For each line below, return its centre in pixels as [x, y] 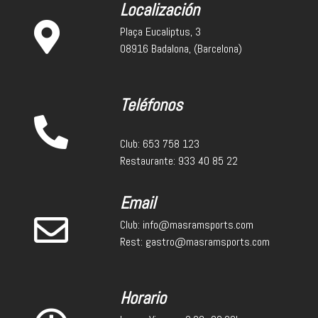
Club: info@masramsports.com [186, 224]
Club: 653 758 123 [159, 143]
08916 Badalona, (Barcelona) [181, 48]
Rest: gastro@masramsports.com [194, 241]
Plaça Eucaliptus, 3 [160, 31]
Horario [143, 297]
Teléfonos [151, 104]
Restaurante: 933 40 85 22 [179, 160]
